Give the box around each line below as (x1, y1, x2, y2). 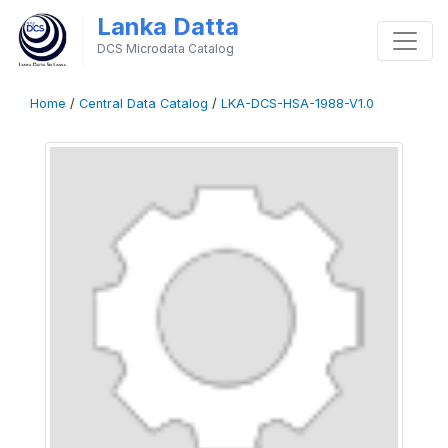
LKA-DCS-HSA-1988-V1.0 (221, 96, 374, 111)
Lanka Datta (96, 12, 239, 41)
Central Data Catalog (79, 96, 208, 111)
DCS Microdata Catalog (96, 41, 234, 56)
